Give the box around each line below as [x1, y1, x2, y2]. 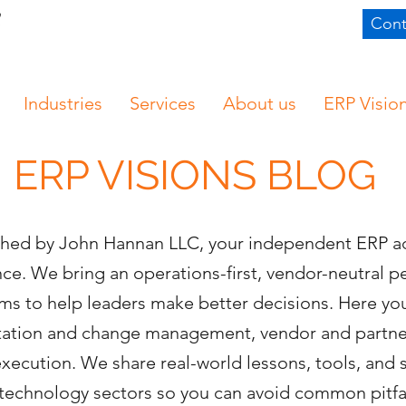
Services [129, 92, 196, 114]
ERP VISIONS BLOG [13, 151, 376, 199]
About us [222, 92, 296, 114]
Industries [23, 92, 102, 114]
